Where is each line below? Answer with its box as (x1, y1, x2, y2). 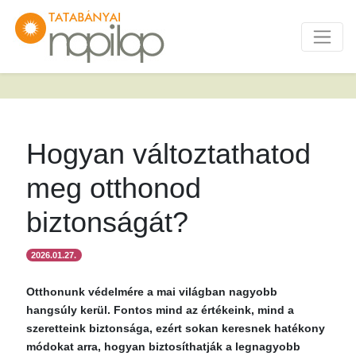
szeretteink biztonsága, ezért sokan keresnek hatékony (26, 322, 325, 335)
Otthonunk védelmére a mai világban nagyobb (26, 285, 277, 298)
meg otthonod (26, 172, 201, 204)
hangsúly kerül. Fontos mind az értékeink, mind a (26, 304, 294, 316)
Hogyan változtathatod (26, 137, 311, 170)
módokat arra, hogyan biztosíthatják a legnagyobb (26, 340, 300, 353)
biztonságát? (26, 206, 188, 238)
